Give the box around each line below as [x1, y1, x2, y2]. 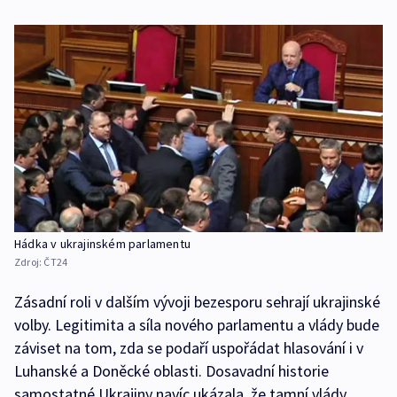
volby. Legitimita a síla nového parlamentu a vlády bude [14, 314, 379, 335]
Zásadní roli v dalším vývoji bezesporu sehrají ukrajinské [14, 291, 380, 312]
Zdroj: [14, 254, 44, 269]
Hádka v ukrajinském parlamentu [14, 235, 191, 252]
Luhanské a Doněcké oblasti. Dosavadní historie [14, 360, 329, 381]
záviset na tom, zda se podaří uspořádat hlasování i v [14, 337, 363, 358]
